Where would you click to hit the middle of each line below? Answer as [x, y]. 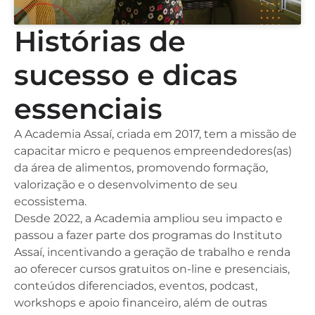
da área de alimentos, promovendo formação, [141, 167]
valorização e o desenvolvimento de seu [126, 184]
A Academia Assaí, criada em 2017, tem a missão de [155, 134]
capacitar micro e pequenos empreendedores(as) [153, 150]
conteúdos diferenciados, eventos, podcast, [136, 285]
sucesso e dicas [126, 75]
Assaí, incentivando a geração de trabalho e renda [152, 252]
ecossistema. [50, 201]
